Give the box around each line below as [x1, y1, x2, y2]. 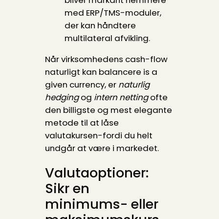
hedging [44, 91, 79, 103]
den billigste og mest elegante [44, 104, 172, 116]
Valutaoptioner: [44, 163, 149, 183]
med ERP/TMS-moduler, [64, 6, 161, 19]
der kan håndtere [64, 19, 136, 31]
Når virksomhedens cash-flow [44, 53, 168, 65]
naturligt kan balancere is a [44, 66, 157, 78]
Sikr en [44, 179, 89, 198]
